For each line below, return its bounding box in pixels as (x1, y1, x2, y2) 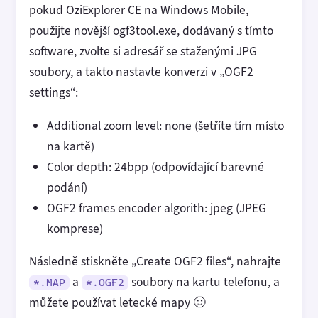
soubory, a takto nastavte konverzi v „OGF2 (29, 63, 253, 81)
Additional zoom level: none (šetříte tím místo (46, 116, 284, 134)
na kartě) (46, 137, 94, 155)
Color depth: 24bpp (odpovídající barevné (46, 158, 264, 175)
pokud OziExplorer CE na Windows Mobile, (29, 1, 248, 19)
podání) (46, 178, 87, 196)
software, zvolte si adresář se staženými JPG (29, 43, 257, 60)
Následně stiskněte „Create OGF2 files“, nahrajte (29, 253, 281, 270)
